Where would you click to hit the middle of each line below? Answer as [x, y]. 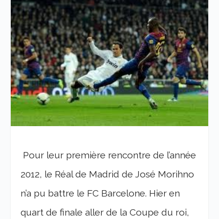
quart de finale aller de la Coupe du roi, [105, 212]
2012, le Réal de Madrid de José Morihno [108, 174]
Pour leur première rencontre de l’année [109, 155]
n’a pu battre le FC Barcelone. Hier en [100, 193]
